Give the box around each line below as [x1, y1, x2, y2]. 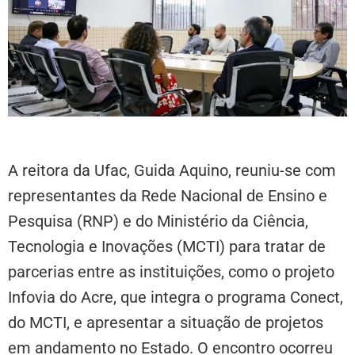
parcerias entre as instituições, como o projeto [8, 262, 334, 282]
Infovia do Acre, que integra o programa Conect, [8, 288, 343, 307]
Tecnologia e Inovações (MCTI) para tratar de [8, 237, 326, 257]
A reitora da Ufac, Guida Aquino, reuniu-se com [8, 161, 336, 181]
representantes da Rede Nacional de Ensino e [8, 186, 327, 206]
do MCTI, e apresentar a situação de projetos [8, 313, 323, 333]
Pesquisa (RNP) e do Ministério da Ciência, [8, 212, 308, 231]
